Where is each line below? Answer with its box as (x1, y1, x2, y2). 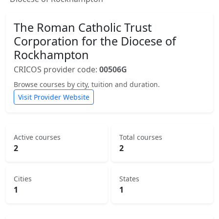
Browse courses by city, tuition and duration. (14, 80, 160, 89)
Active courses (14, 132, 61, 142)
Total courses (119, 132, 162, 142)
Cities (14, 174, 32, 183)
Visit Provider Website (18, 92, 89, 102)
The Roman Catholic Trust (14, 20, 152, 35)
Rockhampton (14, 47, 89, 63)
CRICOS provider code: (14, 64, 99, 75)
